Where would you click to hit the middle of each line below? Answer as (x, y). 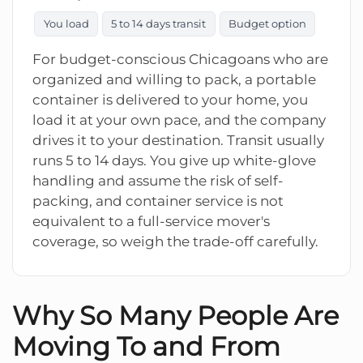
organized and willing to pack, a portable (174, 79)
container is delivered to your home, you (170, 99)
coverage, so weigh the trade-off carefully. (175, 241)
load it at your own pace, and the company (179, 120)
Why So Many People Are (175, 315)
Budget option (267, 24)
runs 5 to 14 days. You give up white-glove (174, 160)
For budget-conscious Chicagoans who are (180, 59)
